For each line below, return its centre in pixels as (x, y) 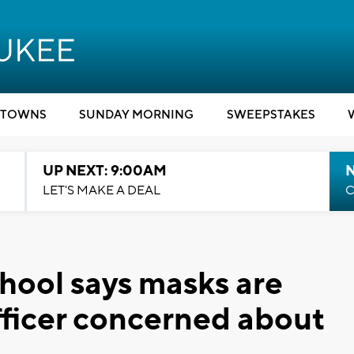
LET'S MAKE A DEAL (101, 190)
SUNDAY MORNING (136, 115)
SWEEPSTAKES (271, 115)
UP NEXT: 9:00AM (104, 171)
